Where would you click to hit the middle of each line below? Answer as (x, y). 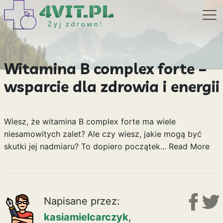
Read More (189, 146)
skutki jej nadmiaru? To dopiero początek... (86, 146)
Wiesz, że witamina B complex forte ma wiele (90, 121)
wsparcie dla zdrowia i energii (111, 87)
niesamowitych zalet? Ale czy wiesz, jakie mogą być (103, 134)
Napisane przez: (82, 201)
